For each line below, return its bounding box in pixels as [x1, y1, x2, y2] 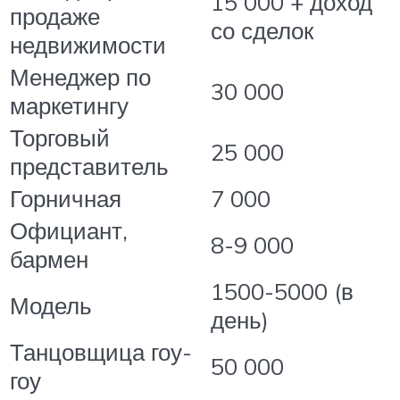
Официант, [10, 215, 128, 245]
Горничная [10, 183, 121, 212]
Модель [10, 290, 92, 320]
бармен [10, 244, 88, 273]
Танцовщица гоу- [10, 337, 192, 366]
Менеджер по [10, 62, 151, 91]
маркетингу [10, 90, 129, 120]
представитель [10, 151, 169, 180]
